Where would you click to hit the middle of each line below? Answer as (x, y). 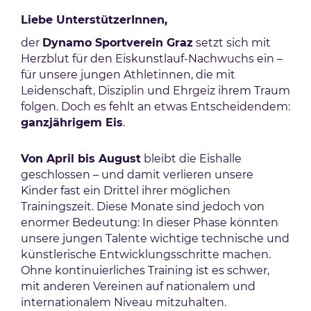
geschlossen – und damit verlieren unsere (137, 175)
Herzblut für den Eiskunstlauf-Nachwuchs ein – (152, 59)
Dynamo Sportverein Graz (118, 43)
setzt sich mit (232, 43)
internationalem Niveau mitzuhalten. (124, 302)
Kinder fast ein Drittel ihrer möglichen (126, 191)
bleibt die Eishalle (191, 159)
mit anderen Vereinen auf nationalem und (138, 286)
